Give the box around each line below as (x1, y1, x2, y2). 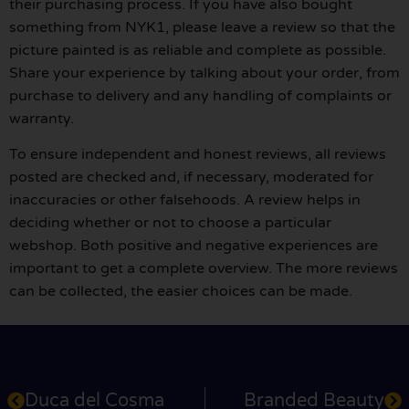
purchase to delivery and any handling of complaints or (9, 86, 392, 105)
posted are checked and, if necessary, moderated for (9, 167, 373, 186)
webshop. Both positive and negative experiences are (9, 236, 378, 255)
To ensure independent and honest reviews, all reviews (9, 144, 386, 163)
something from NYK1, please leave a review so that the (9, 17, 395, 37)
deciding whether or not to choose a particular (9, 213, 331, 232)
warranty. (9, 109, 74, 128)
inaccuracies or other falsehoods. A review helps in (9, 190, 361, 209)
